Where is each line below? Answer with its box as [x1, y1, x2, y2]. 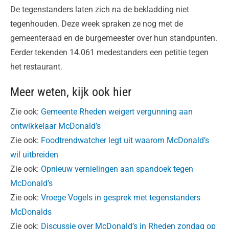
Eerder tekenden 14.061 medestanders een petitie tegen [10, 48, 209, 58]
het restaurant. [10, 62, 62, 72]
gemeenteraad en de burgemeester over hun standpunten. [10, 33, 217, 43]
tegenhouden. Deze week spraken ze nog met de [10, 19, 183, 29]
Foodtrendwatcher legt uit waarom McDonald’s [41, 135, 209, 146]
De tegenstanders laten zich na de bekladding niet [10, 5, 189, 15]
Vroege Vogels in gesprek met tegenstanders [41, 193, 200, 203]
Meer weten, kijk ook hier [10, 85, 131, 100]
